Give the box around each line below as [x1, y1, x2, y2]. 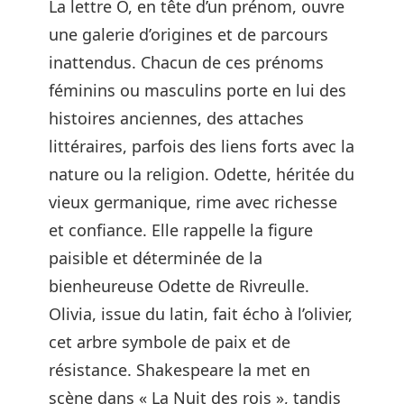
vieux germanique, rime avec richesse [49, 191, 337, 213]
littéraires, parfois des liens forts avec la [49, 135, 354, 157]
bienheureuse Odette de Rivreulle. [49, 275, 309, 297]
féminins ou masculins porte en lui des [49, 79, 346, 101]
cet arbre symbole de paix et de [49, 331, 290, 353]
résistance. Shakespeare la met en [49, 359, 310, 381]
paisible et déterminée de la [49, 247, 262, 269]
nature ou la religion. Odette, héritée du [49, 163, 354, 185]
